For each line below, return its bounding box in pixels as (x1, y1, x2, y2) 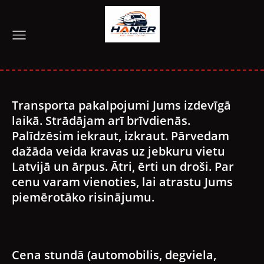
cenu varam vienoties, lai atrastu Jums (12, 173, 233, 190)
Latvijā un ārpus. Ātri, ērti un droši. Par (12, 158, 234, 174)
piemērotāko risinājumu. (12, 189, 154, 205)
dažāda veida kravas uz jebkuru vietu (12, 143, 225, 159)
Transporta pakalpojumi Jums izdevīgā (12, 97, 231, 113)
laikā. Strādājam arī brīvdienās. (12, 112, 190, 128)
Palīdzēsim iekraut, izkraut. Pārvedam (12, 127, 229, 144)
